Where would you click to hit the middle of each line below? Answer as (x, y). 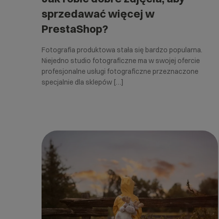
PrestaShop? (75, 29)
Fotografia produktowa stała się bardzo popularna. (122, 50)
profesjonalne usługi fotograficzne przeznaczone (120, 71)
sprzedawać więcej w (98, 13)
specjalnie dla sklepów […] (83, 82)
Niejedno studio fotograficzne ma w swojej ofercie (121, 60)
